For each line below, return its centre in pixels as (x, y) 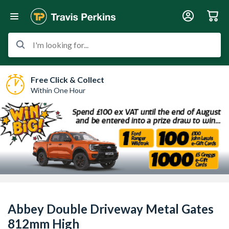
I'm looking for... (61, 45)
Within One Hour (58, 90)
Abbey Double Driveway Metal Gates (111, 209)
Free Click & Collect (67, 79)
